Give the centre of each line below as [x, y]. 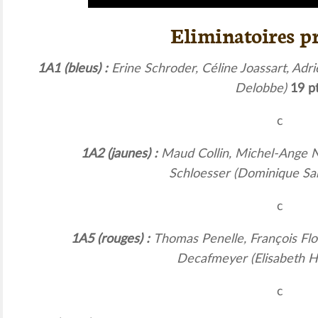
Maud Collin [194, 154]
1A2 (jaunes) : [121, 154]
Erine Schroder [153, 68]
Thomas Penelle [198, 239]
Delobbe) [262, 88]
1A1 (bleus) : [74, 68]
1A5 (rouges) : [112, 239]
